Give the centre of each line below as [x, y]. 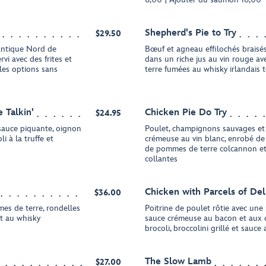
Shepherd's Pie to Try [191, 33]
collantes [161, 159]
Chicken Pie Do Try [186, 113]
